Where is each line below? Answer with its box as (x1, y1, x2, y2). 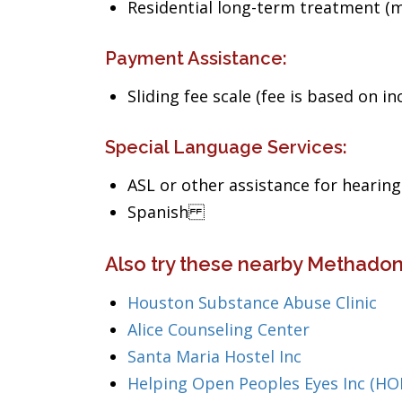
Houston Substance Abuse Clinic (127, 292, 377, 313)
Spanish (127, 201, 205, 223)
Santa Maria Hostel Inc (127, 345, 301, 367)
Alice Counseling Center (127, 319, 310, 340)
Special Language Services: (105, 136, 347, 158)
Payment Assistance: (105, 48, 287, 69)
